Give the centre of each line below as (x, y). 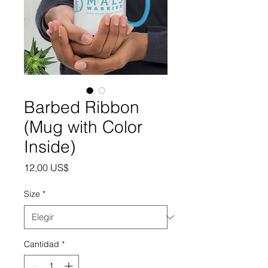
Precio (82, 167)
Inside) (50, 147)
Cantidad (42, 244)
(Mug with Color (83, 127)
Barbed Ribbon (82, 107)
